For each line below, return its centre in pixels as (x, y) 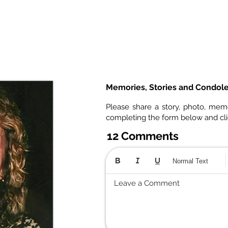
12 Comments (143, 136)
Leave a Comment (147, 183)
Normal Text (190, 161)
